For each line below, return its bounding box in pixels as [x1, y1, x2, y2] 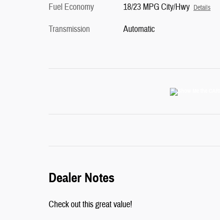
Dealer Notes [49, 169, 114, 186]
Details [193, 3, 211, 12]
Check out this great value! [49, 199, 132, 210]
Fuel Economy [49, 1, 94, 13]
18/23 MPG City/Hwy [123, 1, 190, 13]
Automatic [123, 24, 155, 35]
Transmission [49, 24, 90, 35]
